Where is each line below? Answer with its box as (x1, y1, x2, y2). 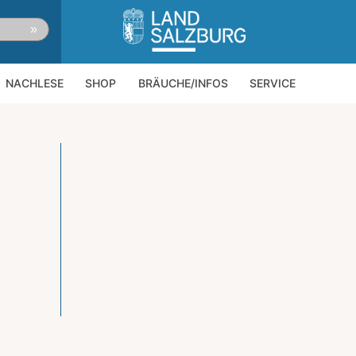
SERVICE (250, 76, 296, 90)
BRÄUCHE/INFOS (137, 76, 228, 90)
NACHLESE (5, 76, 64, 90)
